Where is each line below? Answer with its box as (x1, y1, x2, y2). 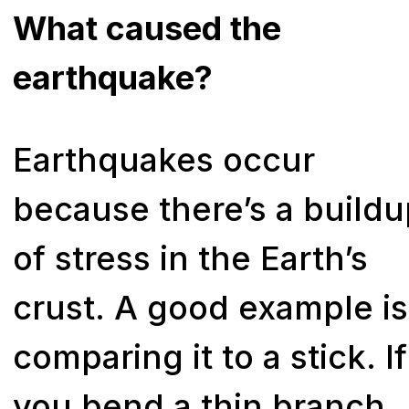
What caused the (13, 7, 282, 48)
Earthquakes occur (13, 139, 316, 180)
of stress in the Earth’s (13, 237, 369, 278)
